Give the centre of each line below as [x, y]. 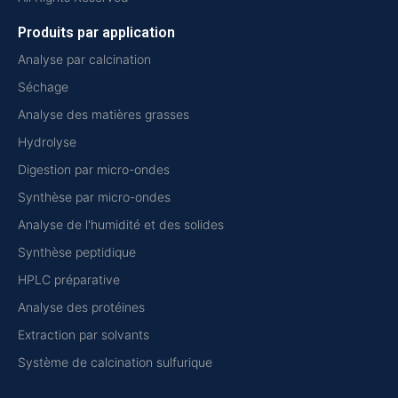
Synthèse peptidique [77, 252]
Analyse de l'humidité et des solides [121, 225]
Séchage [43, 87]
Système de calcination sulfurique [115, 362]
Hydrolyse [47, 142]
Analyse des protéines [81, 307]
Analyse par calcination [84, 60]
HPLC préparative [69, 280]
